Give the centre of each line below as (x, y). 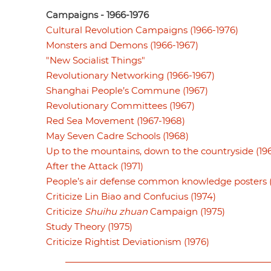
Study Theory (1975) (89, 227)
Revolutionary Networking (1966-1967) (130, 76)
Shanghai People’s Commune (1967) (127, 91)
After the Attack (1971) (95, 166)
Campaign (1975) (186, 212)
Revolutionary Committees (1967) (120, 106)
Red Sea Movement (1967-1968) (116, 121)
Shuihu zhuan (116, 212)
